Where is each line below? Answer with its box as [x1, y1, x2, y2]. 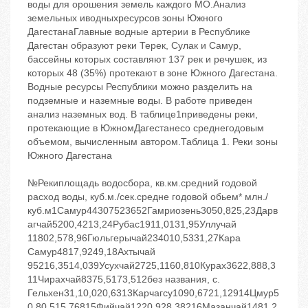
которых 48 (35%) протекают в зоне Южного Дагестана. [27, 67, 278, 79]
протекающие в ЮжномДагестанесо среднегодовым [27, 122, 264, 134]
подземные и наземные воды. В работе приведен [27, 95, 252, 107]
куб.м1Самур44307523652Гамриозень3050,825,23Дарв [27, 205, 278, 217]
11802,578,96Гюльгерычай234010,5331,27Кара [27, 232, 241, 244]
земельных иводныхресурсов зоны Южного [27, 12, 223, 24]
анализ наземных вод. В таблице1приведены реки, [27, 109, 258, 120]
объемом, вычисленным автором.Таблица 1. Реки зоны [27, 136, 278, 148]
